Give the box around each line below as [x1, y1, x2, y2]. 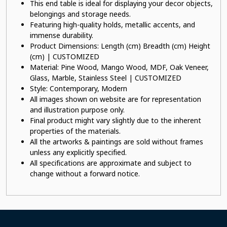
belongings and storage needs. [30, 9, 131, 19]
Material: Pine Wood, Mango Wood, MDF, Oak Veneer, [30, 62, 209, 72]
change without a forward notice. [30, 169, 140, 178]
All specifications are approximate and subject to [30, 158, 192, 168]
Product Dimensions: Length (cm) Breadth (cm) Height [30, 41, 210, 51]
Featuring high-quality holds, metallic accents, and [30, 20, 195, 29]
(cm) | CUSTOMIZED [30, 52, 99, 61]
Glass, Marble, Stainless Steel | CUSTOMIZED [30, 73, 181, 83]
